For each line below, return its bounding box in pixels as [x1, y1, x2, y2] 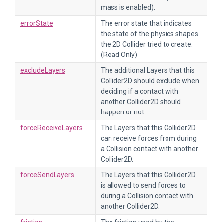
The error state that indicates [101, 19, 192, 27]
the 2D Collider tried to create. [101, 40, 193, 48]
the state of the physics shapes [101, 30, 198, 38]
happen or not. [101, 108, 146, 116]
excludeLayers [20, 66, 65, 74]
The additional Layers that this [101, 66, 195, 74]
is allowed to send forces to [101, 181, 186, 189]
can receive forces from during [101, 134, 197, 142]
